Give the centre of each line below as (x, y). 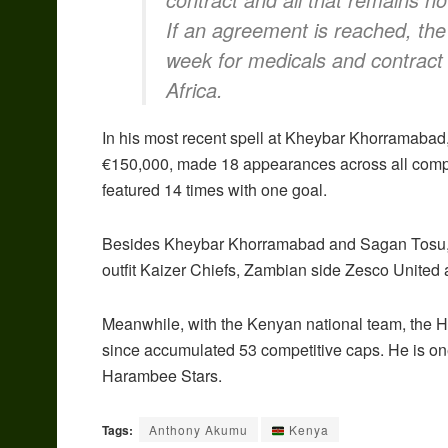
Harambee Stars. (162, 376)
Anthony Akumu (198, 430)
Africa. (194, 90)
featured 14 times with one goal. (214, 190)
